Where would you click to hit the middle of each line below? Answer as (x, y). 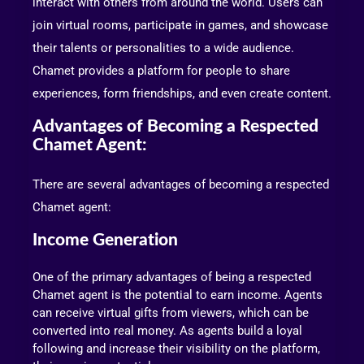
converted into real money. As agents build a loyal (167, 330)
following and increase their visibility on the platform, (176, 348)
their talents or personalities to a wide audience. (163, 48)
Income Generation (105, 240)
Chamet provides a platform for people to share (161, 71)
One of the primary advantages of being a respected (172, 277)
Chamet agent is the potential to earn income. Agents (178, 295)
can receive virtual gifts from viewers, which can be (171, 312)
